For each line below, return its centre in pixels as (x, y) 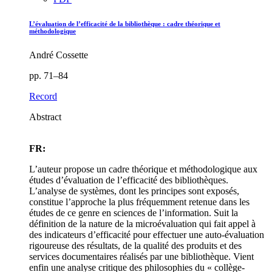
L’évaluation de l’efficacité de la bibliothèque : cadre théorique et (125, 24)
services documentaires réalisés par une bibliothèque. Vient (141, 257)
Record (43, 97)
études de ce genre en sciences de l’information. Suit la (134, 213)
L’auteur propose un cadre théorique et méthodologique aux (143, 169)
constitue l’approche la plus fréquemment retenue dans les (139, 202)
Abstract (45, 117)
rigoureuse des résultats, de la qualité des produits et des (135, 246)
